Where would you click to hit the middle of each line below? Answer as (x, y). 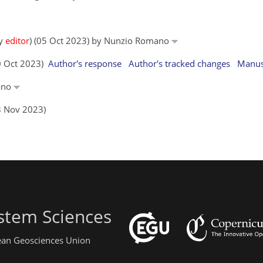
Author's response (85, 63)
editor (17, 40)
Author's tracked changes (179, 63)
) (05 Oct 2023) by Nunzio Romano (100, 40)
